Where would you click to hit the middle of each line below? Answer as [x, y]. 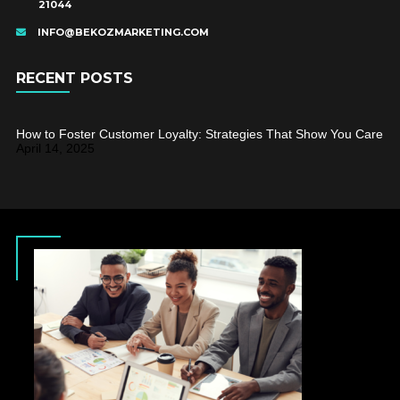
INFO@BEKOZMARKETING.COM [121, 32]
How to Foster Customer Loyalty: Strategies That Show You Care [199, 134]
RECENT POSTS [74, 78]
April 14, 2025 [55, 148]
